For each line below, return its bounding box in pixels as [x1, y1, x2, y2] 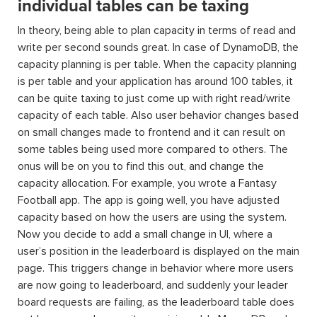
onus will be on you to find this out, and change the [18, 159, 264, 173]
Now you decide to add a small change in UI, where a [18, 227, 272, 241]
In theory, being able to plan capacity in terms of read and [18, 23, 296, 38]
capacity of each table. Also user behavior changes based [18, 108, 299, 122]
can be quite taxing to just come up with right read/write [18, 91, 291, 105]
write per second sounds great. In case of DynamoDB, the [18, 40, 299, 54]
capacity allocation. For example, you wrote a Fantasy [18, 176, 277, 190]
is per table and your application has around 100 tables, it [18, 74, 293, 88]
